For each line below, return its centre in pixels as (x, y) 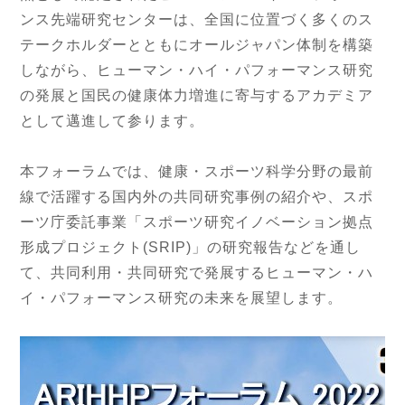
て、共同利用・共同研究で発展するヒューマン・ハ (197, 272)
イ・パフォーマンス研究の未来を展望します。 (182, 297)
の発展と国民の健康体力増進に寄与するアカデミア (197, 95)
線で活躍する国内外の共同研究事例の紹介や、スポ (197, 196)
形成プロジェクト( (85, 247)
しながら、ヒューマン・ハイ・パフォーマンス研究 (197, 70)
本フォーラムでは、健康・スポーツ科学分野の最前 (197, 171)
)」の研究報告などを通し (274, 247)
